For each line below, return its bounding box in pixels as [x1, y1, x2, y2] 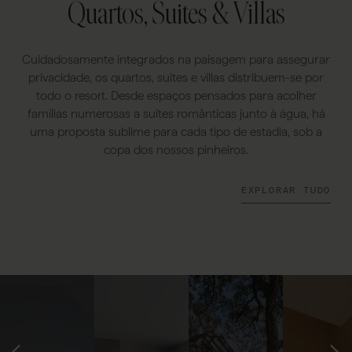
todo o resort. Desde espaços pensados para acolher [35, 87, 317, 103]
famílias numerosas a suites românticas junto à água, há [27, 105, 325, 121]
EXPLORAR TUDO [240, 184, 332, 196]
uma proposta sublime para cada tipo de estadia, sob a [30, 123, 322, 139]
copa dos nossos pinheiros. [104, 141, 248, 157]
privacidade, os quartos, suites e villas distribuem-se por [28, 69, 324, 85]
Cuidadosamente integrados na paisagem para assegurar [22, 51, 330, 67]
